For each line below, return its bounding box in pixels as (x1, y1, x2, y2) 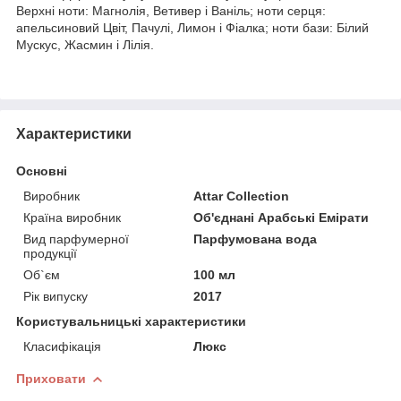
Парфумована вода (193, 231, 318, 246)
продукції (23, 245, 77, 260)
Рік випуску (23, 288, 88, 303)
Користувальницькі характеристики (16, 313, 246, 328)
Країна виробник (23, 209, 121, 225)
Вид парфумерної (23, 231, 129, 246)
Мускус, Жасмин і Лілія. (16, 37, 154, 52)
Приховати (16, 371, 86, 386)
